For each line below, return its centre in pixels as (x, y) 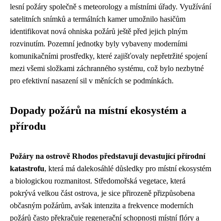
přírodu (28, 126)
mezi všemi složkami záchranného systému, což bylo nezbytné (107, 68)
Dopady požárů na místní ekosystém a (98, 110)
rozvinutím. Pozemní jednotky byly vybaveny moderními (99, 43)
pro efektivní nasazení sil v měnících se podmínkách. (92, 80)
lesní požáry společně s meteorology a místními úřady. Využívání (110, 6)
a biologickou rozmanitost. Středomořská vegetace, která (98, 181)
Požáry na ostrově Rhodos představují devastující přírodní (108, 156)
